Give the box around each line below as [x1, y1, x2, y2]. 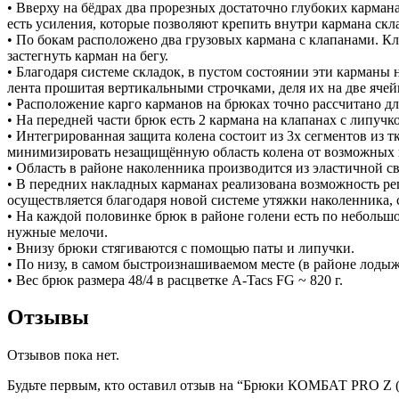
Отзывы [7, 305, 89, 330]
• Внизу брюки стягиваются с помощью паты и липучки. [7, 240, 354, 256]
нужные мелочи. [7, 224, 108, 240]
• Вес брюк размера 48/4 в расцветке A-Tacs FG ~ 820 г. [7, 272, 343, 288]
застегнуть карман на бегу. [7, 47, 168, 63]
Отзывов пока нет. [7, 347, 119, 363]
